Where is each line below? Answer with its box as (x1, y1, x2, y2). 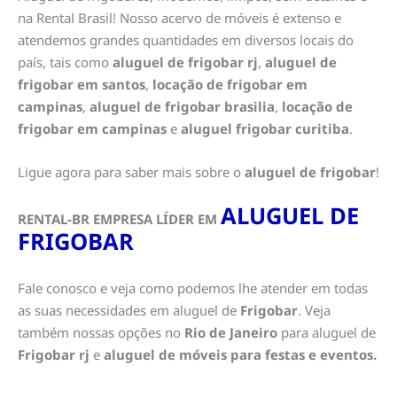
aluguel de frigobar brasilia (90, 97, 275, 116)
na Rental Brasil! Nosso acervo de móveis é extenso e (18, 9, 341, 27)
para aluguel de (277, 323, 376, 342)
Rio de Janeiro (184, 323, 277, 342)
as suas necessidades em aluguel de (18, 301, 240, 320)
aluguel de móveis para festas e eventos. (104, 346, 377, 364)
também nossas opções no (18, 323, 184, 342)
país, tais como (18, 53, 113, 72)
